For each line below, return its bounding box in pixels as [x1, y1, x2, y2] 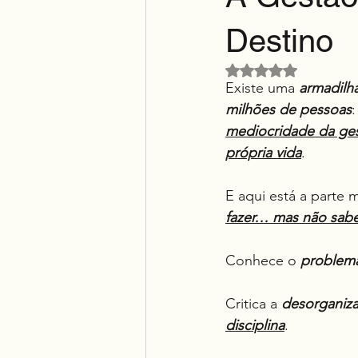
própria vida [225, 144, 301, 161]
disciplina [225, 316, 284, 334]
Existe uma [225, 79, 299, 97]
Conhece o [225, 252, 300, 269]
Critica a [225, 295, 281, 312]
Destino [225, 22, 333, 59]
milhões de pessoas [225, 101, 352, 118]
